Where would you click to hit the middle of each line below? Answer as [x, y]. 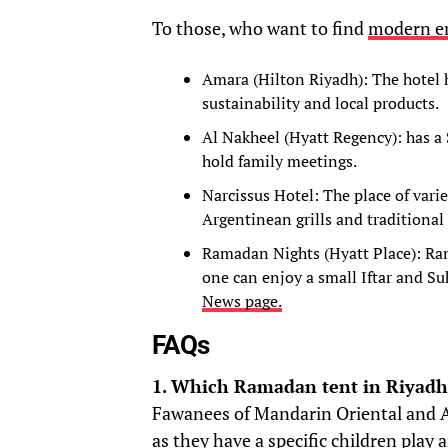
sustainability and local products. [320, 103]
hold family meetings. [279, 161]
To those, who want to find [260, 29]
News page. [242, 301]
